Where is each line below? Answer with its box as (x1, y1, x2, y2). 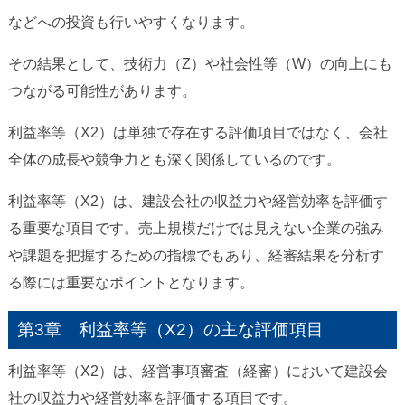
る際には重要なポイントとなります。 (7, 275, 254, 291)
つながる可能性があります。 (7, 83, 196, 99)
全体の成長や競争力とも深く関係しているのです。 (7, 152, 341, 168)
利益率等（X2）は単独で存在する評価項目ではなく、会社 (7, 125, 388, 141)
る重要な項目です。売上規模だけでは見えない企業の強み (7, 221, 384, 237)
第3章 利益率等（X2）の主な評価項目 (16, 320, 324, 340)
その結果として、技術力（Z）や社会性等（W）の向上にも (7, 56, 392, 72)
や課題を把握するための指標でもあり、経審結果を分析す (7, 248, 384, 264)
